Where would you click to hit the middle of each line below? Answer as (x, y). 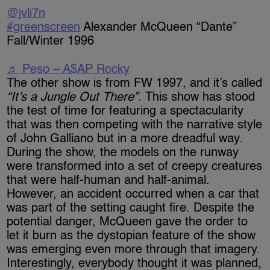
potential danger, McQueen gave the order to (127, 222)
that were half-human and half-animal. (108, 181)
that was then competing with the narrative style (135, 125)
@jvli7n (26, 14)
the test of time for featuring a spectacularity (125, 111)
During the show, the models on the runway (123, 153)
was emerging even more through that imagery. (134, 250)
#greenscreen (44, 27)
